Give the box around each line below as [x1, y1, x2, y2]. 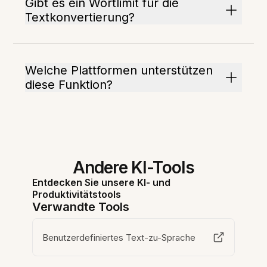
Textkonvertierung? [25, 10, 135, 24]
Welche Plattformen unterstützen [25, 63, 213, 77]
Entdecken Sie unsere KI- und [32, 176, 171, 188]
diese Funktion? [25, 77, 113, 92]
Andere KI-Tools [72, 157, 195, 178]
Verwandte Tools [32, 200, 130, 214]
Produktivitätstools [32, 188, 122, 200]
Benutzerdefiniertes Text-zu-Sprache [42, 231, 196, 243]
